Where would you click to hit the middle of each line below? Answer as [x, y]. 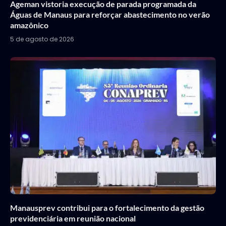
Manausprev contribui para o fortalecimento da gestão [107, 208]
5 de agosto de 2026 [42, 39]
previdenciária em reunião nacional [73, 218]
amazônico [29, 25]
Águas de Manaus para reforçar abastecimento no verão [110, 15]
